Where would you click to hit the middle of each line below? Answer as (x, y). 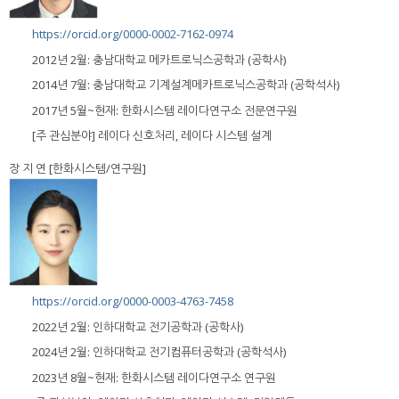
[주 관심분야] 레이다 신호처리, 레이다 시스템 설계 (152, 136)
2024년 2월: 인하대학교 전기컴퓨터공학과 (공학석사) (159, 352)
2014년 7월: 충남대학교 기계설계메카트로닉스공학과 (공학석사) (186, 85)
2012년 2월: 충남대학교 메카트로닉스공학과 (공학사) (159, 59)
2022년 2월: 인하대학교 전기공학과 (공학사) (138, 326)
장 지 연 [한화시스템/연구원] (77, 169)
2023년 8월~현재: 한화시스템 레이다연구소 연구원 (154, 377)
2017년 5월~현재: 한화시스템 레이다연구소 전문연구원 (165, 110)
